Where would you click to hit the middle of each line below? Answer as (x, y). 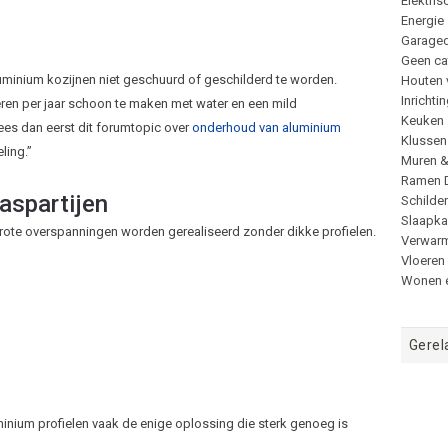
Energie (422, 20)
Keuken (422, 120)
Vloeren (422, 260)
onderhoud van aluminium (264, 128)
